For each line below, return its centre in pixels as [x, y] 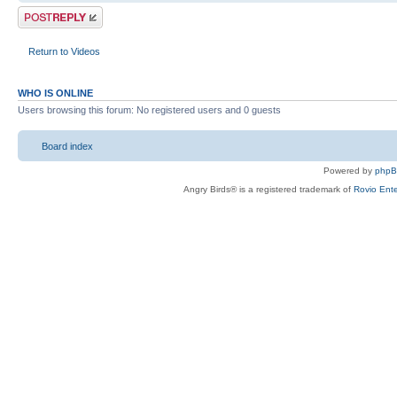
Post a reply [43, 11]
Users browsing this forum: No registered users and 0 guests [149, 109]
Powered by [349, 171]
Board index [67, 146]
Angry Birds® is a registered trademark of [268, 189]
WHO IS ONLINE [55, 93]
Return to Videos [64, 51]
